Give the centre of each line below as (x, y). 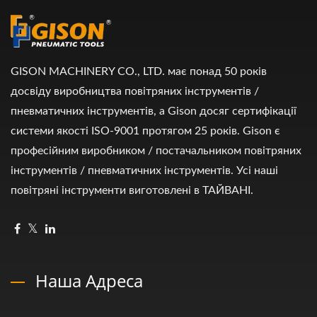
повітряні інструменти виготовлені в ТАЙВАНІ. (132, 190)
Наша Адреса (89, 280)
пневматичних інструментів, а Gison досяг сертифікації (154, 111)
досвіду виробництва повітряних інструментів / (135, 91)
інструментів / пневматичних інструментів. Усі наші (144, 170)
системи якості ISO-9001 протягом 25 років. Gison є (145, 131)
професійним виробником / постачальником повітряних (156, 150)
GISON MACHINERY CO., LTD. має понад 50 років (139, 71)
